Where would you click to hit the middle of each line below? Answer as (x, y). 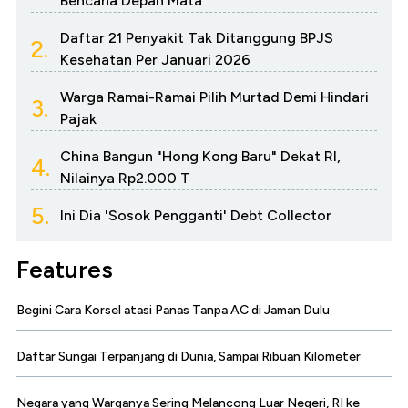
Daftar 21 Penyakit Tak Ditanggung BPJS (197, 37)
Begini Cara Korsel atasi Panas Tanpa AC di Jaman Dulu (173, 310)
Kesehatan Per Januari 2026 (155, 59)
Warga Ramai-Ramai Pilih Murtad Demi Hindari (214, 97)
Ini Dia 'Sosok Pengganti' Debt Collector (196, 215)
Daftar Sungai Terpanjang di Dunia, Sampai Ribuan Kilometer (189, 356)
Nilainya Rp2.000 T (125, 178)
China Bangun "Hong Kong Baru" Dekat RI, (200, 156)
